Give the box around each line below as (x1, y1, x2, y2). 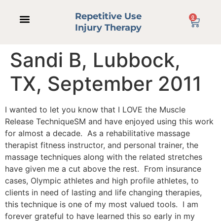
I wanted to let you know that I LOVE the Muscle (5, 105, 185, 114)
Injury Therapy (75, 22, 142, 33)
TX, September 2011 (10, 72, 202, 96)
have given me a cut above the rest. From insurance (5, 164, 201, 174)
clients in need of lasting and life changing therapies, (5, 187, 202, 197)
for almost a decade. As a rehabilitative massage (5, 128, 190, 138)
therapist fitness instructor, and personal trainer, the (5, 140, 198, 150)
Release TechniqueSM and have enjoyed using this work (5, 116, 214, 126)
